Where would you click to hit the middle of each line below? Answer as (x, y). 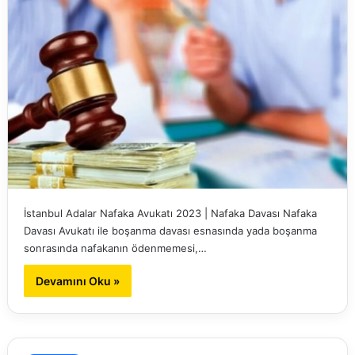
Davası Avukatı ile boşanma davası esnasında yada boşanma (170, 231)
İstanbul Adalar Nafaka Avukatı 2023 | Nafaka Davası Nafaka (170, 214)
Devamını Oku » (77, 281)
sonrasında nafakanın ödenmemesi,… (115, 248)
